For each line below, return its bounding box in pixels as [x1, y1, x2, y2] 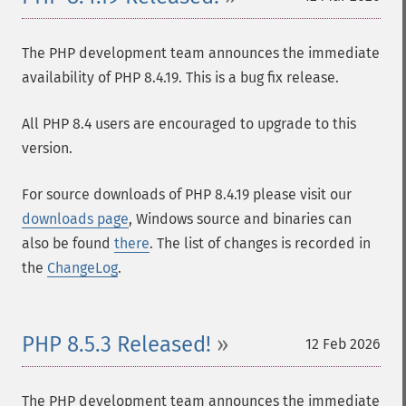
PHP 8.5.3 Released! [22, 332, 211, 357]
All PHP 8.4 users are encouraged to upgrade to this [22, 115, 356, 132]
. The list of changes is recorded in [150, 235, 371, 252]
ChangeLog [47, 259, 118, 276]
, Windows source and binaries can [129, 210, 352, 227]
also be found [22, 235, 114, 252]
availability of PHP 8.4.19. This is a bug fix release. [22, 69, 339, 86]
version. [22, 140, 72, 157]
